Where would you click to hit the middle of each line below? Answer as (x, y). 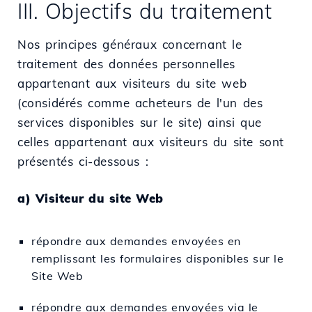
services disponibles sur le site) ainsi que (140, 122)
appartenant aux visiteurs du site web (132, 83)
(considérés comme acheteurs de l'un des (140, 102)
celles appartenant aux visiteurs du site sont (151, 141)
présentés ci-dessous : (83, 161)
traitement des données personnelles (127, 63)
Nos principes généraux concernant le (130, 44)
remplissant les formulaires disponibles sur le (157, 258)
